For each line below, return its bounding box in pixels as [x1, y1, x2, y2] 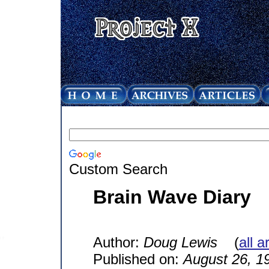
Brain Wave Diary [92, 186, 251, 208]
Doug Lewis [143, 234, 217, 250]
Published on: [92, 250, 183, 267]
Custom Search [68, 160, 168, 177]
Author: [92, 234, 144, 250]
